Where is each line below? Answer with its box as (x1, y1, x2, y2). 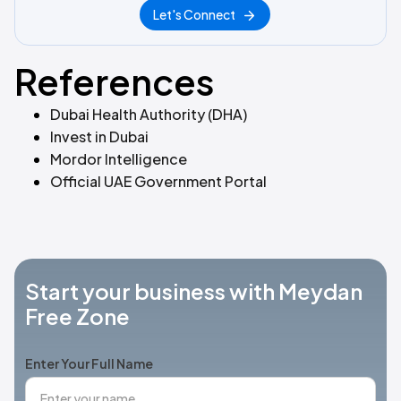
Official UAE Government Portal (50, 172, 267, 192)
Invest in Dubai (50, 127, 149, 147)
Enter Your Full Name (25, 355, 153, 372)
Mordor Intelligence (50, 149, 187, 169)
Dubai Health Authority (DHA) (50, 105, 247, 124)
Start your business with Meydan (25, 277, 363, 305)
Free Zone (25, 303, 130, 330)
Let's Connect (153, 6, 235, 23)
